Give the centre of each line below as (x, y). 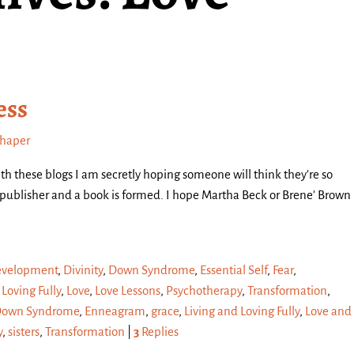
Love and (328, 311)
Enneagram (115, 311)
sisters (24, 331)
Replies (159, 331)
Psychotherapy (204, 290)
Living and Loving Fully (242, 311)
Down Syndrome (151, 269)
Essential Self (233, 269)
